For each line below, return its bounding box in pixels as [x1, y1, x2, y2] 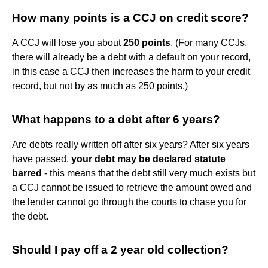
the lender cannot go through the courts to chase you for [12, 196, 246, 207]
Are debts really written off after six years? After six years [12, 139, 249, 150]
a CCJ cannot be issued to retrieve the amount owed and [12, 182, 252, 193]
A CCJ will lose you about [12, 37, 123, 48]
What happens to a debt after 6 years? [12, 112, 220, 126]
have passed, [12, 153, 71, 164]
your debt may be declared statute [71, 153, 226, 164]
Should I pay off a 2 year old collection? [12, 243, 229, 256]
